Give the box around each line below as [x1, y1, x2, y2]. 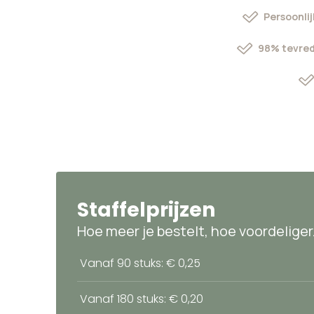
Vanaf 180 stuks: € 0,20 [80, 291, 203, 308]
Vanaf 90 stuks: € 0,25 [80, 255, 200, 272]
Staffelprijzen [77, 196, 215, 224]
